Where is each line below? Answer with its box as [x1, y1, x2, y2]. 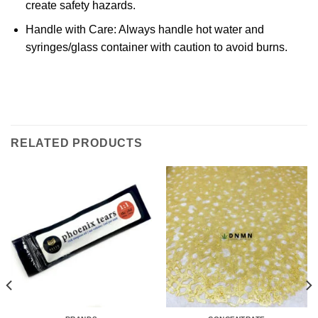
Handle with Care [25, 23, 114, 36]
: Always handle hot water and [113, 23, 264, 36]
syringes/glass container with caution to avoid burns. [25, 41, 287, 54]
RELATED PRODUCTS [11, 137, 143, 150]
